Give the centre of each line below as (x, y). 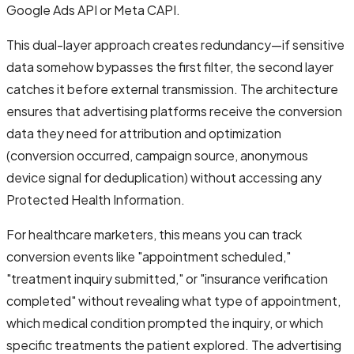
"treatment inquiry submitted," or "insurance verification (167, 278)
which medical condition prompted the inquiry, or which (165, 322)
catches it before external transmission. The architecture (172, 88)
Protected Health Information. (96, 199)
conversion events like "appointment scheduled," (149, 256)
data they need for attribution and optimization (144, 133)
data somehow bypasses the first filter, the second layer (170, 66)
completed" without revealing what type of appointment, (173, 300)
